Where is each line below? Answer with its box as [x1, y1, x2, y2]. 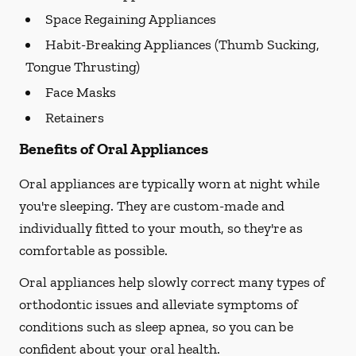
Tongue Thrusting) [25, 58, 140, 75]
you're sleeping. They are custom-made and [19, 197, 284, 215]
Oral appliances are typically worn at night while [19, 175, 319, 192]
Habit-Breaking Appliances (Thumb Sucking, [45, 36, 319, 53]
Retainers [45, 109, 104, 126]
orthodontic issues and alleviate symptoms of [19, 296, 298, 313]
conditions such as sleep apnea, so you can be [19, 318, 293, 335]
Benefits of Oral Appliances [19, 139, 208, 158]
